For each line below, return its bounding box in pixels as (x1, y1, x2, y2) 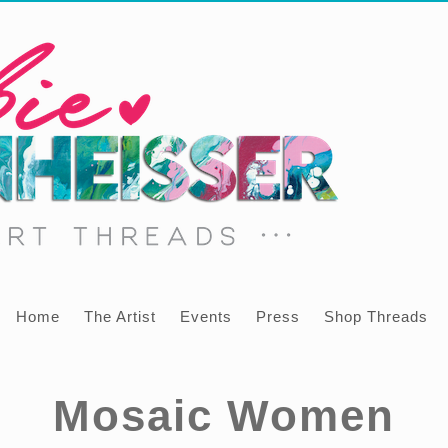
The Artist (84, 308, 156, 325)
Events (180, 308, 232, 325)
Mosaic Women (53, 391, 395, 440)
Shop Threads (324, 308, 428, 325)
